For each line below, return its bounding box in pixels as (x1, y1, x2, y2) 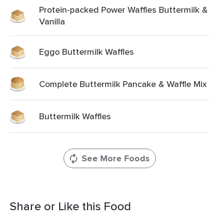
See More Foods (81, 152, 150, 165)
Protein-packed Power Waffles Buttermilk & (39, 3, 208, 16)
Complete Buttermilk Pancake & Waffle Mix (39, 78, 207, 90)
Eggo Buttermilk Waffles (39, 45, 134, 58)
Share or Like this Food (10, 197, 131, 215)
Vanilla (39, 15, 65, 27)
